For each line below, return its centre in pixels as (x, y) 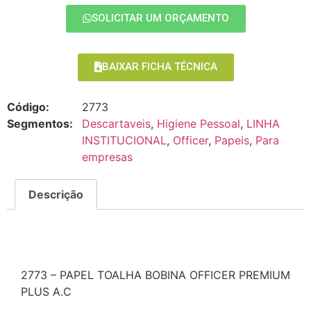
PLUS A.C (46, 291)
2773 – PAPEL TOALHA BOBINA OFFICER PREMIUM (155, 275)
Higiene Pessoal (199, 124)
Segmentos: (40, 124)
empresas (107, 157)
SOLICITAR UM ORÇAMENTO (160, 18)
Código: (28, 107)
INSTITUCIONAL (124, 141)
